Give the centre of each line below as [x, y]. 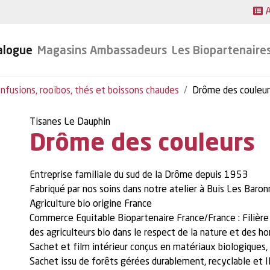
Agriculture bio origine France [91, 204]
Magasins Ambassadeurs [102, 52]
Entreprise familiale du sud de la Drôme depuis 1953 [139, 175]
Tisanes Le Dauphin [70, 122]
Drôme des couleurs [142, 144]
